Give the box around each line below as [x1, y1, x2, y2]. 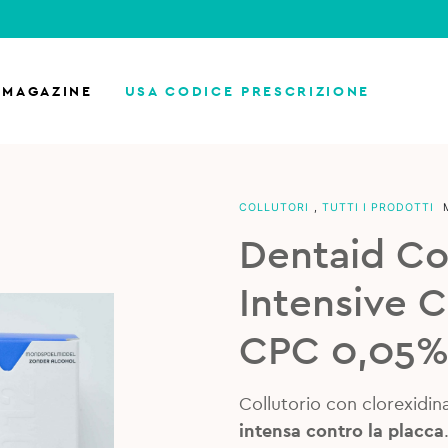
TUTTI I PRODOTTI [321, 201, 434, 214]
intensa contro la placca [238, 422, 444, 440]
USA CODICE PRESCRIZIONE [124, 83, 370, 99]
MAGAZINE [2, 83, 93, 99]
